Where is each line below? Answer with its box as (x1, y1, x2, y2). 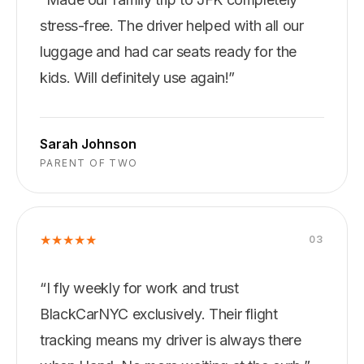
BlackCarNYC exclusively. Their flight (40, 305, 278, 323)
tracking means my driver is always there (40, 331, 301, 349)
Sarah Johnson (40, 136, 136, 152)
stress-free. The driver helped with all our (40, 17, 304, 34)
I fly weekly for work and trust (45, 279, 239, 297)
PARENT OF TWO (40, 157, 138, 169)
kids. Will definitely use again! (40, 69, 229, 86)
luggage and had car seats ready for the (40, 43, 297, 60)
